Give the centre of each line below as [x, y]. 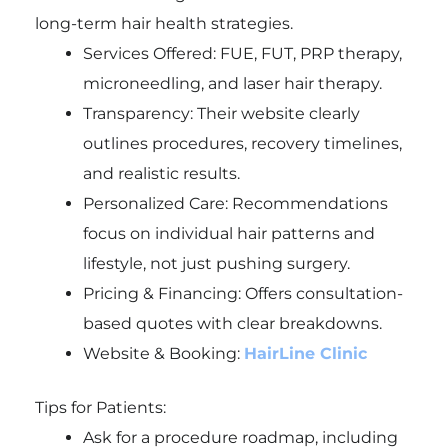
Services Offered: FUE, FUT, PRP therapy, [242, 54]
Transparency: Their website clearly [221, 114]
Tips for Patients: [100, 408]
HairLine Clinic [305, 354]
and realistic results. [161, 174]
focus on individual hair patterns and [228, 234]
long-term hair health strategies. [163, 24]
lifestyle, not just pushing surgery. [216, 264]
